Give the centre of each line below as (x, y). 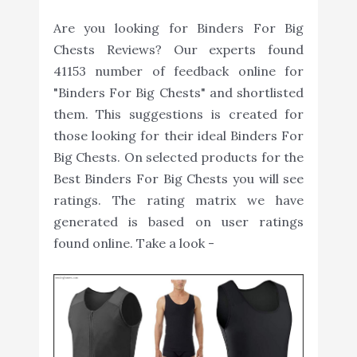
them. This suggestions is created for (178, 114)
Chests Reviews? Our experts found (178, 49)
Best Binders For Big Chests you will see (178, 178)
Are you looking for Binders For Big (178, 27)
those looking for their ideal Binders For (178, 135)
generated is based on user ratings (178, 221)
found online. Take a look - (133, 243)
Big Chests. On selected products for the (178, 157)
